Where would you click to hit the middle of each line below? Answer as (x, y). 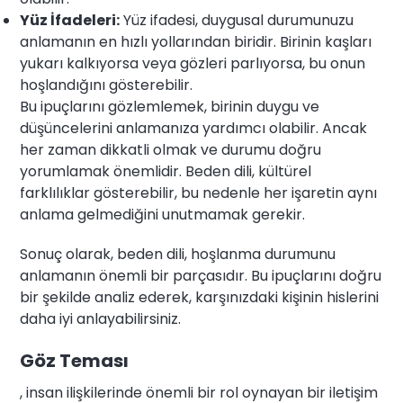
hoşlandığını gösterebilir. (107, 85)
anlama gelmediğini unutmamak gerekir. (163, 215)
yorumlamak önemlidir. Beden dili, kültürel (166, 172)
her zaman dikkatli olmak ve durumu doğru (171, 150)
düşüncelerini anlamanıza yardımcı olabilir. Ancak (194, 129)
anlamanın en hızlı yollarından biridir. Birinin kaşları (196, 42)
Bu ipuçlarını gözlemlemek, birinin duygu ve (170, 107)
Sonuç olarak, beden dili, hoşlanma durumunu (178, 255)
